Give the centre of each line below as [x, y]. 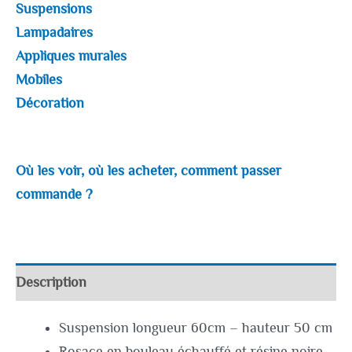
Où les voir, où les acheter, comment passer [148, 171]
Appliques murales [71, 55]
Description [51, 282]
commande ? [54, 194]
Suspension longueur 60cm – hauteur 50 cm [195, 327]
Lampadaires [54, 32]
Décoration [50, 103]
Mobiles [39, 79]
